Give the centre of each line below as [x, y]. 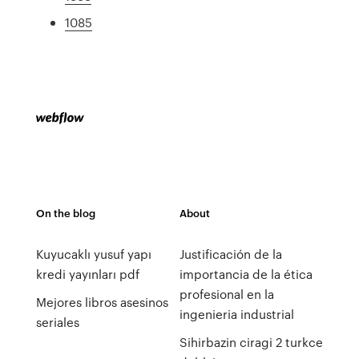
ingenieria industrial [236, 314]
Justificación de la [230, 254]
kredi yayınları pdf [87, 274]
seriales [57, 322]
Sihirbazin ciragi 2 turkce [251, 342]
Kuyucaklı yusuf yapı [93, 254]
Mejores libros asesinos [102, 302]
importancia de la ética [246, 274]
